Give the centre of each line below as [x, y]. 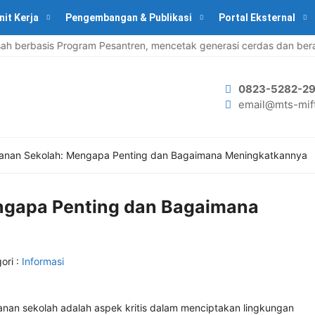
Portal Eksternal [257, 18]
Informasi [43, 261]
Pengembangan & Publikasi [129, 18]
